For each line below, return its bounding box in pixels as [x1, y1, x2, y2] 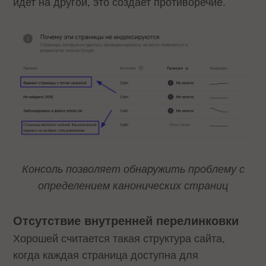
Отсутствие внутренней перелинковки [13, 214, 239, 227]
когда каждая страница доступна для [13, 249, 199, 261]
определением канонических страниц [38, 180, 228, 192]
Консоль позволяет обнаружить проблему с [21, 163, 245, 176]
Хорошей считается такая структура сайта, [13, 232, 226, 245]
